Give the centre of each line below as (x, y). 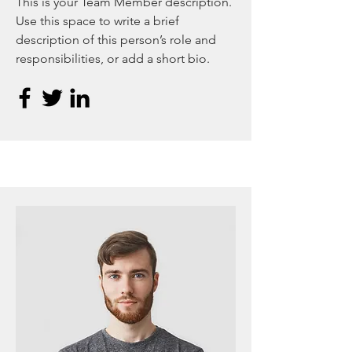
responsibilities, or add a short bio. (113, 59)
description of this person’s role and (116, 40)
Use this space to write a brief (97, 21)
